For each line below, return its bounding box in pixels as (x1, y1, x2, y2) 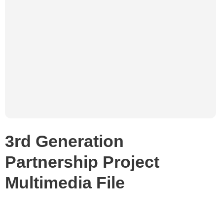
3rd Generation (5, 132, 124, 150)
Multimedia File (5, 173, 125, 192)
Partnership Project (5, 152, 159, 171)
